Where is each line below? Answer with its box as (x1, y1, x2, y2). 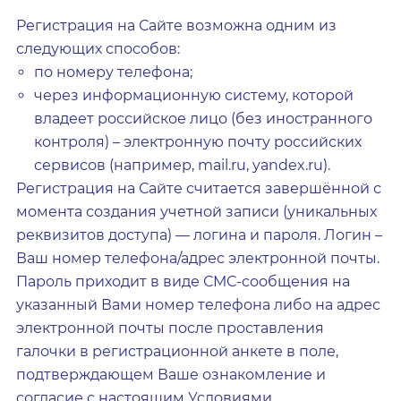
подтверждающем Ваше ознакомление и (16, 366, 326, 383)
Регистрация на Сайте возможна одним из (16, 17, 337, 34)
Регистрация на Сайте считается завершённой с (16, 180, 381, 197)
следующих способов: (16, 40, 180, 57)
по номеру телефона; (34, 64, 192, 81)
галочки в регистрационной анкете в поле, (16, 343, 338, 360)
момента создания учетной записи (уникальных (16, 203, 377, 220)
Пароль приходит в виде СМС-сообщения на (16, 273, 350, 290)
